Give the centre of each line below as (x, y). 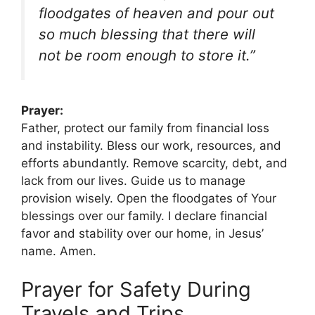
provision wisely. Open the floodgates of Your (149, 198)
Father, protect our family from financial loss (145, 128)
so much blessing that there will (147, 34)
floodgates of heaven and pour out (156, 13)
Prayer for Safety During (136, 290)
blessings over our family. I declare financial (144, 216)
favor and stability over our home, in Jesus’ (142, 233)
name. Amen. (59, 251)
